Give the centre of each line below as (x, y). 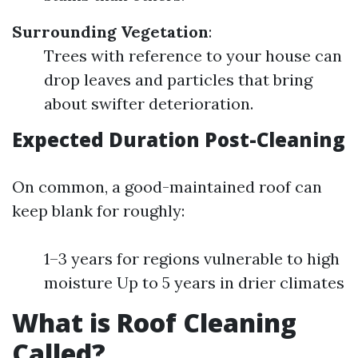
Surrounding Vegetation (110, 32)
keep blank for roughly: (98, 211)
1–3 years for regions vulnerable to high (192, 259)
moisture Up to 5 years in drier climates (194, 282)
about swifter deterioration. (149, 103)
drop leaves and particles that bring (178, 80)
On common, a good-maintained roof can (167, 187)
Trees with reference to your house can (193, 56)
